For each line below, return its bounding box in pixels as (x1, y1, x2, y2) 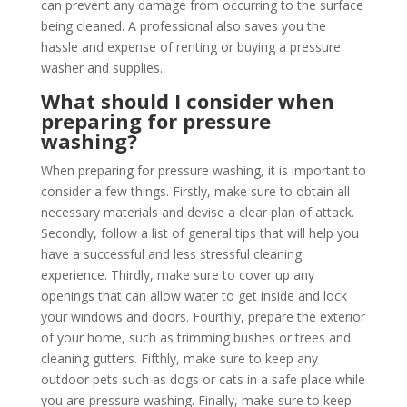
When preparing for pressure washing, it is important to (40, 161, 366, 179)
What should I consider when (40, 86, 334, 114)
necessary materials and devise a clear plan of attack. (40, 203, 354, 221)
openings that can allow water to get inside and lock (40, 286, 347, 304)
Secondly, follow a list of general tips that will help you (40, 223, 359, 242)
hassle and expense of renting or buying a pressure (40, 37, 341, 55)
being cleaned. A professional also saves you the (40, 16, 326, 35)
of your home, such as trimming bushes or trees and (40, 328, 351, 346)
